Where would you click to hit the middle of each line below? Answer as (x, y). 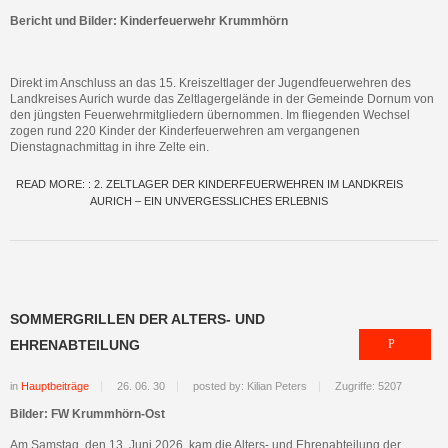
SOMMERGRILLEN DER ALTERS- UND (137, 319)
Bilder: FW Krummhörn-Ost (87, 414)
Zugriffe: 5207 (368, 386)
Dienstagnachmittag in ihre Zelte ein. (109, 147)
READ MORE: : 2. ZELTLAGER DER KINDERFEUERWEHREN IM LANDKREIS (209, 184)
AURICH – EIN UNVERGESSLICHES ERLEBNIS (209, 201)
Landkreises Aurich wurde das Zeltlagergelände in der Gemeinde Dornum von (222, 99)
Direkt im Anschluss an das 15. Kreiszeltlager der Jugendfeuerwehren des (210, 83)
